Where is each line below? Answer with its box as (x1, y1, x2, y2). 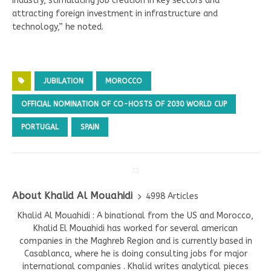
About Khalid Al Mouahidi (12, 190, 132, 202)
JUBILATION (44, 77, 83, 86)
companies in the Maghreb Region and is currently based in (19, 236, 252, 247)
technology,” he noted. (12, 22, 103, 33)
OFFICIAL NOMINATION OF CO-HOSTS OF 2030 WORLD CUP (21, 100, 227, 109)
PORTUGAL (21, 123, 59, 132)
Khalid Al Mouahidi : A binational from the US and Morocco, (18, 211, 253, 221)
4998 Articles (146, 191, 198, 201)
